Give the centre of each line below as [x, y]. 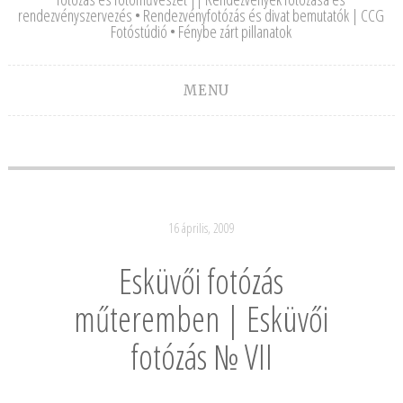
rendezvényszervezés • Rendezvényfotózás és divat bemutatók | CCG [201, 15]
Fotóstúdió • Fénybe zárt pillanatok [201, 31]
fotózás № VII [201, 356]
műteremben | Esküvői [201, 318]
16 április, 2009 [201, 228]
